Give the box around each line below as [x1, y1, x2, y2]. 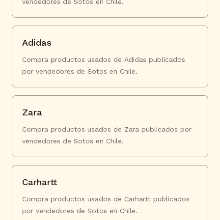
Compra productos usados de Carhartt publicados [22, 195, 190, 203]
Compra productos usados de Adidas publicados [22, 55, 185, 63]
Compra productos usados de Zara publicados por [22, 125, 192, 133]
